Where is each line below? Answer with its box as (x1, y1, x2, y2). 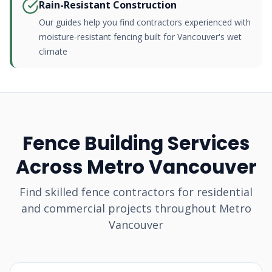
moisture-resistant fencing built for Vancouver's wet (39, 31, 242, 42)
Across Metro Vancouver (15, 154, 257, 180)
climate (39, 46, 67, 57)
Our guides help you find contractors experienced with (39, 16, 251, 28)
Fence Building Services (22, 130, 250, 157)
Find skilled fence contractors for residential (19, 185, 253, 199)
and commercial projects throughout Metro (21, 201, 251, 216)
